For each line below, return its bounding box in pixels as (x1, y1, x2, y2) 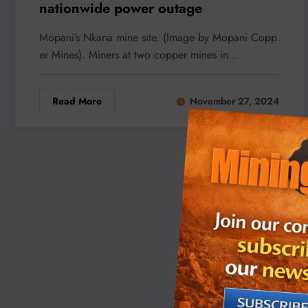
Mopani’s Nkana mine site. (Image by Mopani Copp (39, 29, 277, 45)
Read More (52, 93, 102, 108)
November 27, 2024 (190, 94, 279, 109)
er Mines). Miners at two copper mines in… (39, 46, 238, 63)
